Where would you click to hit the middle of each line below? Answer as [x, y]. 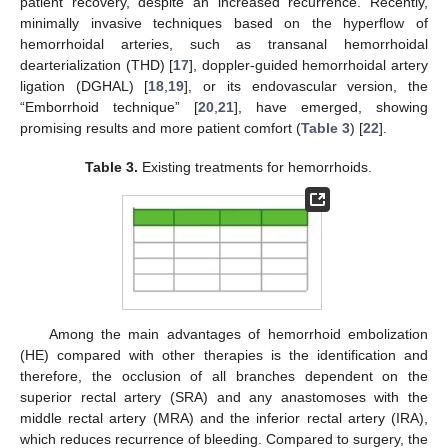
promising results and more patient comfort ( [160, 128]
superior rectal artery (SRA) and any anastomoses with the [224, 397]
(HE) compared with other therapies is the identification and [224, 355]
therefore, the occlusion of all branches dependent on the [224, 376]
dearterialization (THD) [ [97, 65]
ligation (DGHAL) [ [84, 86]
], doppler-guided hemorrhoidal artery [309, 65]
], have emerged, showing [331, 107]
